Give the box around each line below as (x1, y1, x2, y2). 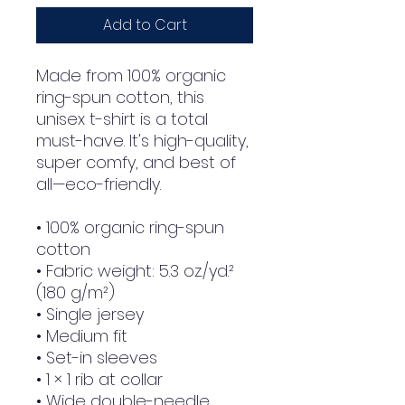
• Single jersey (36, 303, 144, 326)
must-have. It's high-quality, (36, 129, 249, 153)
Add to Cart (102, 14, 187, 36)
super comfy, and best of (36, 151, 236, 174)
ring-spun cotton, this (36, 86, 204, 109)
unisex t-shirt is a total (36, 108, 208, 131)
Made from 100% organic (36, 64, 226, 88)
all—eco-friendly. (36, 173, 161, 196)
